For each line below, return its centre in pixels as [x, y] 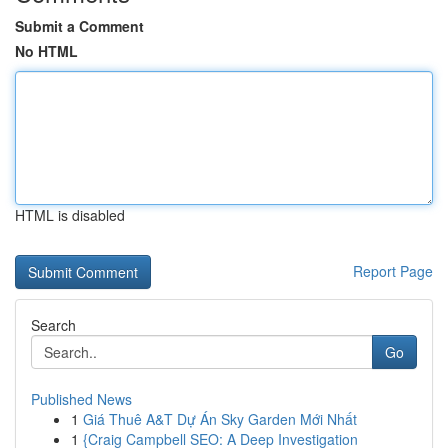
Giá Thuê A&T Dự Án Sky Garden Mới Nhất [220, 419]
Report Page [393, 271]
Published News [81, 399]
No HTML [46, 51]
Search [53, 325]
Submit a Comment [79, 26]
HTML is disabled [70, 215]
